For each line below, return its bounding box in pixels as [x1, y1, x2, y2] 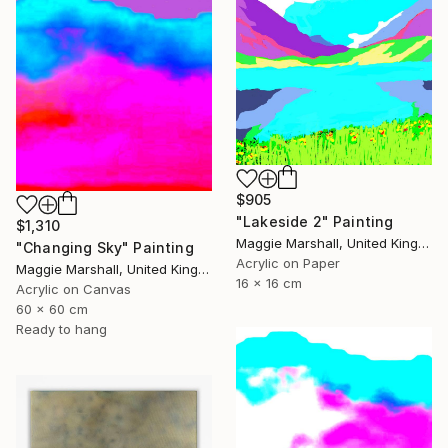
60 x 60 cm [16, 301, 88, 318]
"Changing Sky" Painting [16, 239, 194, 257]
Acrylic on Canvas [16, 281, 131, 298]
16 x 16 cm [236, 275, 302, 292]
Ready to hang [16, 321, 107, 338]
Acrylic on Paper [236, 255, 340, 272]
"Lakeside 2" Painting [236, 213, 394, 231]
